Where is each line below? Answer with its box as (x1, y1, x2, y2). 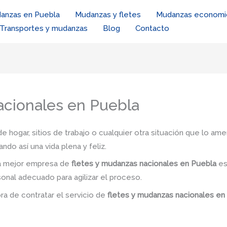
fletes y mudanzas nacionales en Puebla (69, 159, 218, 168)
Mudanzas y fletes (75, 10, 141, 19)
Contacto (135, 23, 169, 33)
